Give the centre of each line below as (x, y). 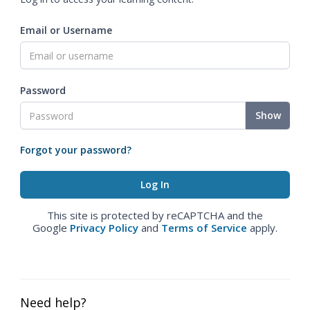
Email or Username (66, 30)
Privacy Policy (104, 228)
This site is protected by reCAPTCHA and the (155, 215)
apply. (262, 228)
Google (51, 228)
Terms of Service (204, 228)
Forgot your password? (76, 150)
